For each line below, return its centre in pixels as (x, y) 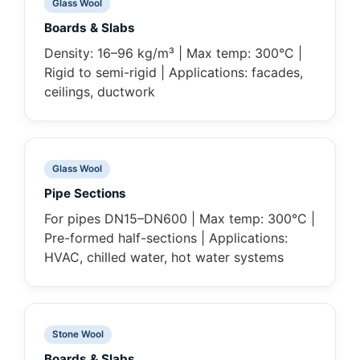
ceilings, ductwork (100, 92)
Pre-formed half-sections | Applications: (166, 238)
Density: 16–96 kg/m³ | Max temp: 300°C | (173, 53)
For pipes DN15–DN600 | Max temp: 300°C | (180, 219)
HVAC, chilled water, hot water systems (164, 258)
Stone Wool (78, 335)
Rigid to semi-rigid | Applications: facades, (174, 73)
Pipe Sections (85, 194)
